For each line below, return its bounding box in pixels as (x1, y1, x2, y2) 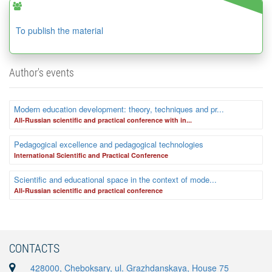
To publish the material (16, 24, 103, 37)
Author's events (9, 65, 74, 80)
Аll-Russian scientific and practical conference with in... (14, 115, 192, 125)
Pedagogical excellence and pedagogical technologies (14, 138, 203, 151)
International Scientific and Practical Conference (14, 151, 168, 160)
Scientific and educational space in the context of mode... (14, 174, 217, 186)
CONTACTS (9, 240, 59, 256)
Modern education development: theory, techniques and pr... (14, 103, 224, 115)
